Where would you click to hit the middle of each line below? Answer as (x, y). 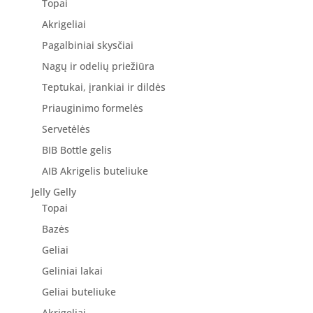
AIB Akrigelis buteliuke (95, 171)
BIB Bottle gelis (77, 150)
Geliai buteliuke (79, 292)
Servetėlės (66, 129)
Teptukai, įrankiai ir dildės (103, 87)
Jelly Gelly (53, 192)
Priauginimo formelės (92, 108)
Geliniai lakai (72, 271)
